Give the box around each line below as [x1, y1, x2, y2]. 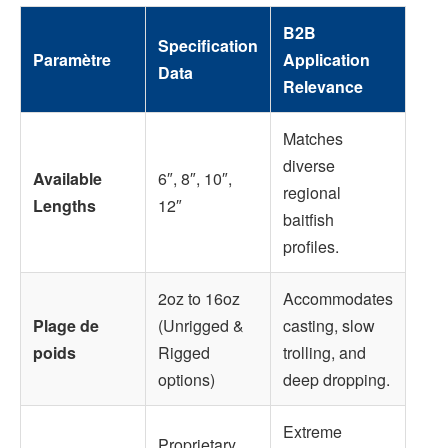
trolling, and [283, 341, 366, 365]
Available [33, 167, 102, 191]
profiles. [283, 235, 339, 259]
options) [158, 368, 215, 392]
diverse [283, 154, 335, 178]
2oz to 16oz [158, 287, 240, 311]
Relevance [283, 75, 363, 99]
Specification [158, 34, 258, 58]
